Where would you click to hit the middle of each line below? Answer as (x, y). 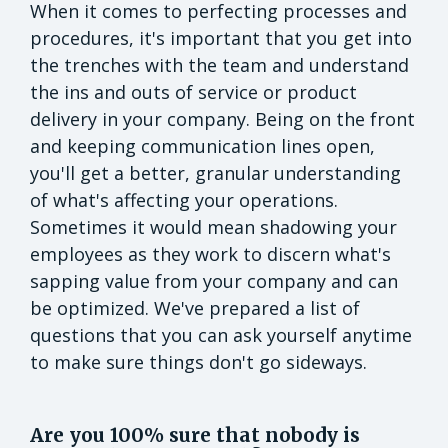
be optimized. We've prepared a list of (195, 308)
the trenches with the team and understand (219, 65)
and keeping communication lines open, (202, 146)
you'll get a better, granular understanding (215, 173)
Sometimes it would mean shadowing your (213, 227)
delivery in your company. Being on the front (222, 119)
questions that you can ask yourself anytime (221, 335)
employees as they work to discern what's (210, 254)
